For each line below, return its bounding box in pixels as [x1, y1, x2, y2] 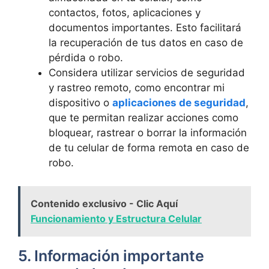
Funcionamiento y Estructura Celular [31, 212, 202, 225]
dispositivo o [49, 97, 112, 109]
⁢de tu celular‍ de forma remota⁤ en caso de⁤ [49, 142, 249, 154]
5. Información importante [18, 246, 204, 265]
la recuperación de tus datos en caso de [49, 37, 243, 49]
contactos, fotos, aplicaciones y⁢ [49, 7, 201, 19]
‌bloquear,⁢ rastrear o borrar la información [49, 127, 247, 139]
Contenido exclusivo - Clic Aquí [31, 197, 178, 210]
